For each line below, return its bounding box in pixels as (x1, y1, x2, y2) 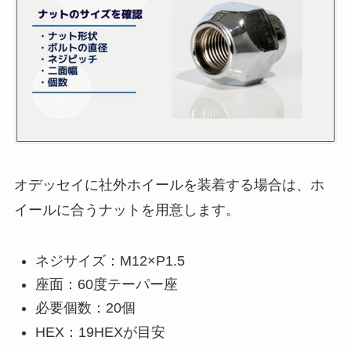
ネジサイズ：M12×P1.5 (34, 252, 185, 269)
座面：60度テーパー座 (34, 277, 178, 292)
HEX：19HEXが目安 (34, 324, 165, 340)
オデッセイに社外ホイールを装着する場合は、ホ (13, 176, 324, 193)
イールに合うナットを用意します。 (13, 201, 240, 218)
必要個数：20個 (34, 300, 136, 317)
